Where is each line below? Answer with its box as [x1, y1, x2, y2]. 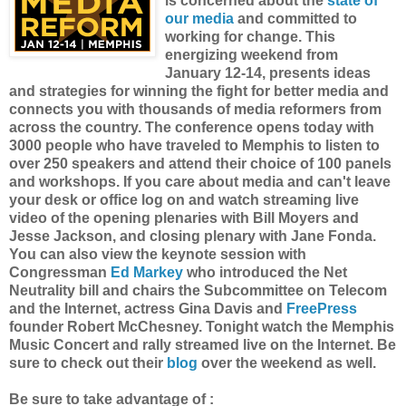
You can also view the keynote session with [9, 246, 306, 262]
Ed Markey [111, 265, 183, 280]
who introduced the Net [183, 265, 347, 280]
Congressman [9, 265, 111, 280]
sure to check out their [9, 355, 167, 371]
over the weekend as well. [198, 355, 376, 371]
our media [165, 11, 234, 26]
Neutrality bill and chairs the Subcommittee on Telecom [9, 283, 387, 298]
